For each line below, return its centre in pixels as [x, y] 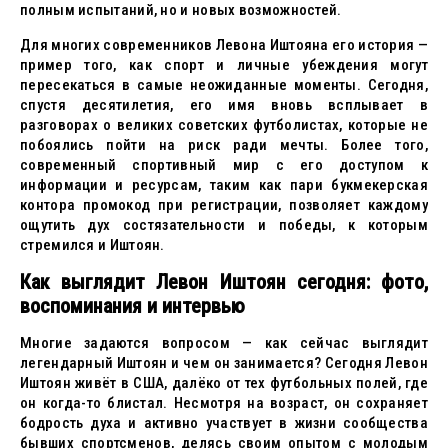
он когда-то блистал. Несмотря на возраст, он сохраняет [224, 403]
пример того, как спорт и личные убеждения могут [224, 65]
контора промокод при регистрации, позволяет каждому [224, 205]
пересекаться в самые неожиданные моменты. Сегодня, [224, 85]
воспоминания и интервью [132, 306]
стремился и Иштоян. [92, 245]
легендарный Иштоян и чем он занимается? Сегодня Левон [224, 363]
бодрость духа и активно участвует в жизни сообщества [224, 423]
